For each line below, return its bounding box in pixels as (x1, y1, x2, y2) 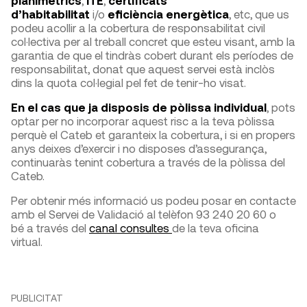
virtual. (11, 234, 48, 249)
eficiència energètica (108, 7, 229, 21)
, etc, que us (229, 7, 289, 21)
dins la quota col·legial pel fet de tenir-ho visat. (11, 75, 246, 90)
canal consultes (89, 221, 172, 235)
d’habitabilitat (11, 7, 90, 21)
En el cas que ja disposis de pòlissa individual (11, 100, 267, 114)
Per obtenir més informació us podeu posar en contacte (11, 193, 296, 208)
